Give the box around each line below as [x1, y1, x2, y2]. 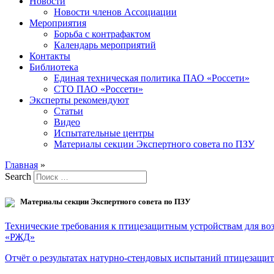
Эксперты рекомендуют [29, 94, 129, 105]
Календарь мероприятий [54, 39, 156, 50]
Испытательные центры [54, 127, 154, 138]
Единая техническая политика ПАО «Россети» [54, 72, 250, 83]
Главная [5, 159, 38, 170]
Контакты [29, 50, 70, 61]
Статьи [54, 105, 83, 116]
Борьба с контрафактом [54, 28, 150, 39]
